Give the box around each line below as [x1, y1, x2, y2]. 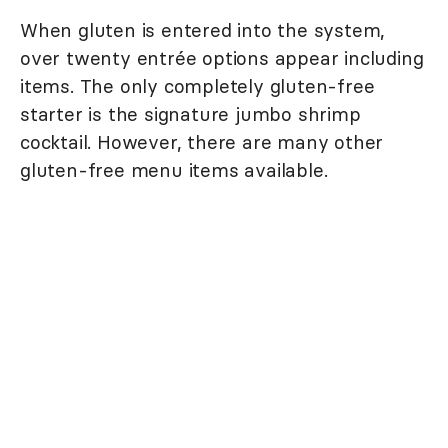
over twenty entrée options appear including [20, 46, 424, 71]
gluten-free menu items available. [20, 158, 328, 183]
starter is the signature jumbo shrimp [20, 102, 361, 127]
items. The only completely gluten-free [20, 74, 375, 99]
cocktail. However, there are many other [20, 130, 384, 155]
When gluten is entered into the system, [20, 18, 386, 43]
